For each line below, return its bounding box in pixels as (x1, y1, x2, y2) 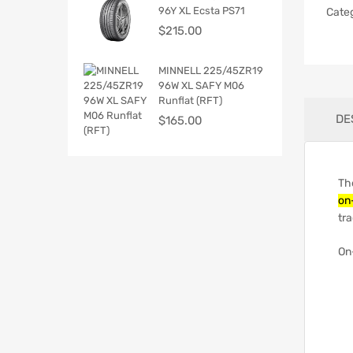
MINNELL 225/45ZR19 (158, 64, 263, 76)
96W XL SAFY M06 (158, 79, 244, 91)
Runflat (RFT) (158, 94, 222, 106)
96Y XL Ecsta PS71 (158, 4, 245, 17)
